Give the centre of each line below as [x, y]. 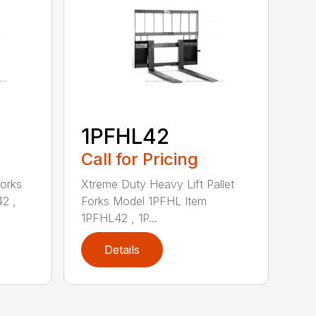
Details [122, 250]
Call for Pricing [140, 159]
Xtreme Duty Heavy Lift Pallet [158, 184]
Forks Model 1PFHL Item [144, 201]
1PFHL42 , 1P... [120, 218]
